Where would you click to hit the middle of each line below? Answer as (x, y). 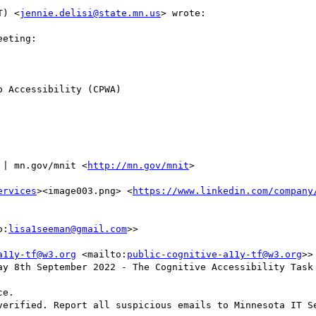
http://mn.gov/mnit (138, 165)
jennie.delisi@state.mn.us (90, 13)
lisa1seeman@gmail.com (68, 229)
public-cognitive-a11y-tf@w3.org (214, 254)
